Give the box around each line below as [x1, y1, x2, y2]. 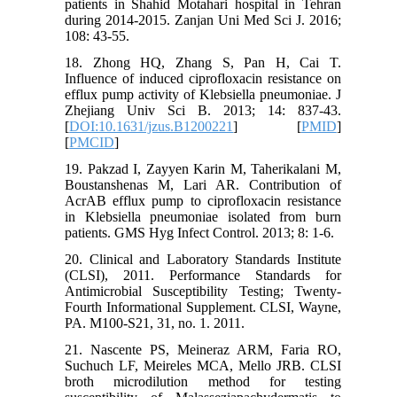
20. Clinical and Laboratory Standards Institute [65, 251, 341, 267]
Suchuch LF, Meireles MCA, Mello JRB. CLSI [65, 357, 341, 373]
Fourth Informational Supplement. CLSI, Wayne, [65, 299, 341, 315]
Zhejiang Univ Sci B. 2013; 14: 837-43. [65, 102, 341, 118]
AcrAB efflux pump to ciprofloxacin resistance [65, 192, 341, 208]
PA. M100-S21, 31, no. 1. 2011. [65, 315, 245, 331]
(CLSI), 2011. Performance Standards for [65, 267, 341, 283]
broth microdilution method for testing [65, 373, 341, 389]
